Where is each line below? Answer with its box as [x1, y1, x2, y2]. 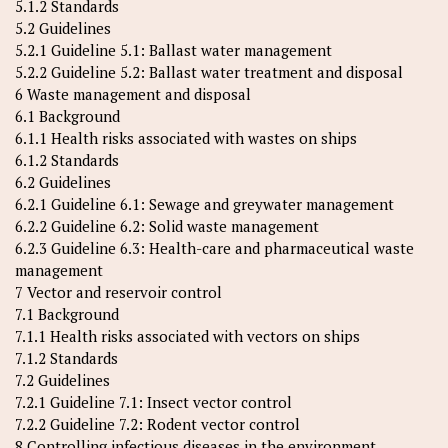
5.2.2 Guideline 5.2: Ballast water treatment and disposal [15, 62, 403, 82]
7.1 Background [15, 304, 119, 324]
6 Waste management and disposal [15, 84, 251, 104]
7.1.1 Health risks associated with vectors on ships [15, 326, 360, 346]
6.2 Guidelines [15, 172, 111, 192]
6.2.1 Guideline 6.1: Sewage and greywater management [15, 194, 394, 214]
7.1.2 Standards [15, 348, 118, 368]
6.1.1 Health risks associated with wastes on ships [15, 128, 357, 148]
